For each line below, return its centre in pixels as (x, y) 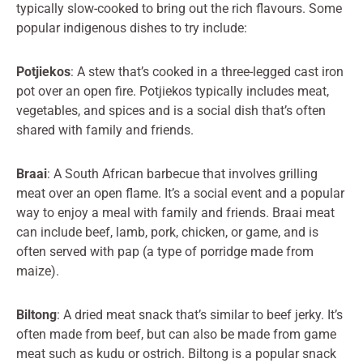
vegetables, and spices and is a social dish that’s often (171, 110)
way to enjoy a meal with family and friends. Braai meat (175, 212)
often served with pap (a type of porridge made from (165, 251)
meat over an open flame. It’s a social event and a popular (180, 193)
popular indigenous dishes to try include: (132, 28)
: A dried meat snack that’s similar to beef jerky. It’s (200, 314)
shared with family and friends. (105, 130)
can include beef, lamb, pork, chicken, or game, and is (167, 232)
